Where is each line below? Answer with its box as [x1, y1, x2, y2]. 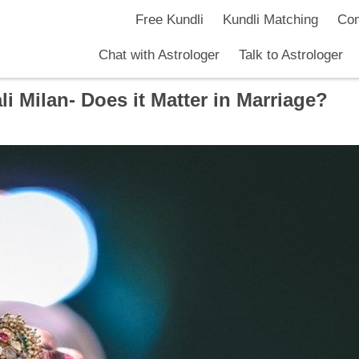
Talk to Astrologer [239, 47, 343, 63]
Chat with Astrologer [99, 47, 220, 63]
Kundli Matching [222, 12, 318, 27]
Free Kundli [135, 12, 204, 27]
